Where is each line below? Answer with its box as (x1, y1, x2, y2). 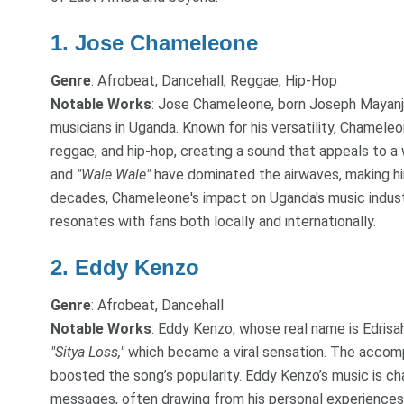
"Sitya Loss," (50, 343, 124, 361)
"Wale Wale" (77, 165, 151, 183)
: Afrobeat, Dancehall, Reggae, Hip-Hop (91, 71, 337, 89)
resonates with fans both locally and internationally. (50, 212, 376, 230)
